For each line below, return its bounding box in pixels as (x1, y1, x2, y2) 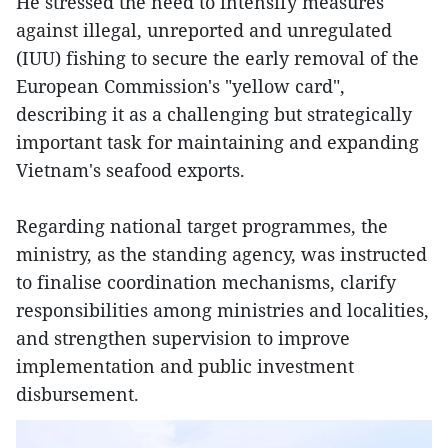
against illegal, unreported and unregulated (16, 18, 392, 43)
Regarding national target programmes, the (16, 214, 388, 239)
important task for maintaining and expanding (16, 130, 419, 155)
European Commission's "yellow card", (16, 74, 345, 99)
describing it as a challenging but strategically (16, 102, 412, 127)
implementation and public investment (16, 354, 354, 379)
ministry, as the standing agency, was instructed (16, 242, 427, 267)
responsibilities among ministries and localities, (16, 298, 429, 323)
